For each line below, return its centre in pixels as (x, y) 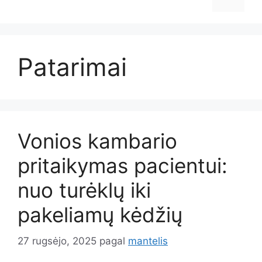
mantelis (148, 241)
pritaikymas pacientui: (123, 166)
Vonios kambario (97, 141)
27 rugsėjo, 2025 (57, 241)
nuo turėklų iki (84, 190)
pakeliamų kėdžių (100, 215)
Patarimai (72, 67)
